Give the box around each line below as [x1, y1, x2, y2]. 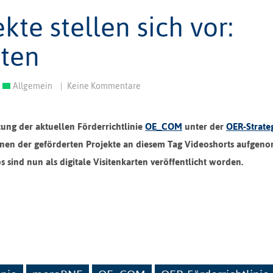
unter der [182, 121, 226, 132]
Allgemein [13, 80, 52, 91]
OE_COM [145, 121, 182, 132]
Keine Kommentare [67, 80, 141, 91]
